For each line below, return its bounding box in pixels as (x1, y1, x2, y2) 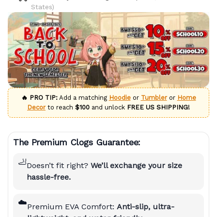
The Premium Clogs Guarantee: (13, 137, 140, 147)
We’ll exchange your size (91, 161, 182, 170)
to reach (46, 103, 75, 111)
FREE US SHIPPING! (127, 103, 190, 111)
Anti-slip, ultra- (117, 201, 174, 211)
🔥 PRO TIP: (21, 93, 58, 101)
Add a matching (57, 93, 109, 101)
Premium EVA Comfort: (27, 201, 117, 211)
